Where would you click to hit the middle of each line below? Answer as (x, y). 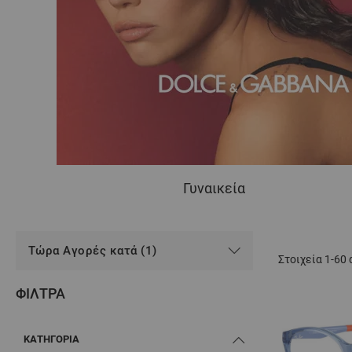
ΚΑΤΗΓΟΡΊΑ (51, 339)
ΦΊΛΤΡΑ (40, 294)
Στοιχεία (301, 260)
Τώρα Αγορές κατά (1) (93, 251)
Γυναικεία (214, 189)
